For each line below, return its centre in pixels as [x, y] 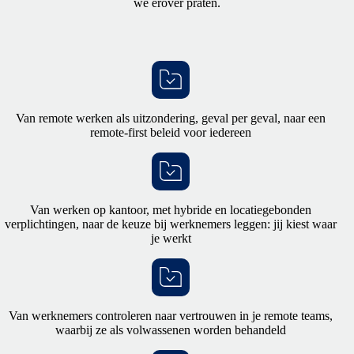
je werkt [171, 238]
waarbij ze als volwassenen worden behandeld [171, 330]
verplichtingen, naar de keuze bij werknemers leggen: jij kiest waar [171, 224]
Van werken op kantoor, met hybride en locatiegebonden [171, 209]
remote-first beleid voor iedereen [171, 132]
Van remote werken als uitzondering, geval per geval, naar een [171, 118]
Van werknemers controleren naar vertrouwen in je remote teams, [171, 315]
